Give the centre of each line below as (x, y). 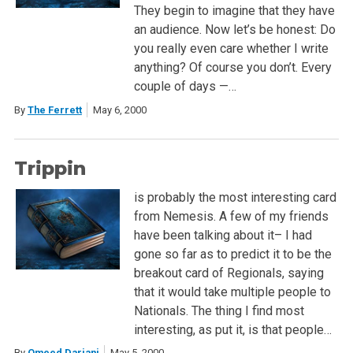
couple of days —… (185, 87)
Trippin (50, 168)
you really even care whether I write (231, 49)
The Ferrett (54, 110)
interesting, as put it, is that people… (232, 329)
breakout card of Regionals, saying (229, 273)
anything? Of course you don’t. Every (232, 68)
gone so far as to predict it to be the (232, 254)
